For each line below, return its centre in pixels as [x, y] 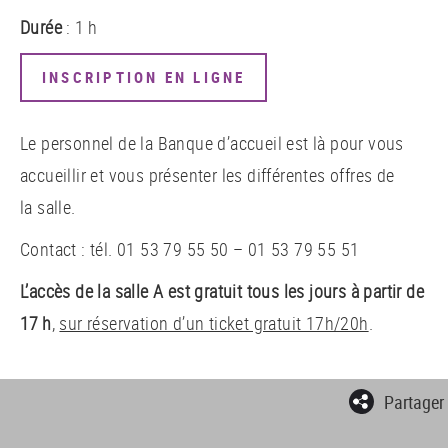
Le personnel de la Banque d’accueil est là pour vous [212, 142]
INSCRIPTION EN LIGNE [144, 77]
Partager [414, 401]
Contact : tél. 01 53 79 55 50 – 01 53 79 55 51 [190, 248]
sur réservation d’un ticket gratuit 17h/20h [214, 322]
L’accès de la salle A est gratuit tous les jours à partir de [222, 290]
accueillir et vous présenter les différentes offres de [207, 174]
